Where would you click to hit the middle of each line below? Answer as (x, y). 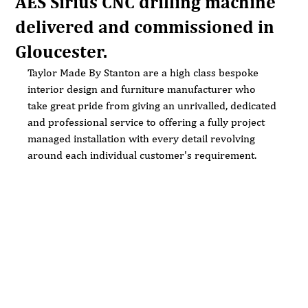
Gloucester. (62, 52)
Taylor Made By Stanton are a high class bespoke (145, 73)
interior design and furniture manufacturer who (143, 89)
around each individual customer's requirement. (142, 155)
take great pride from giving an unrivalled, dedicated (154, 106)
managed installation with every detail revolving (143, 139)
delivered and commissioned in (145, 27)
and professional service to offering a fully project (148, 122)
